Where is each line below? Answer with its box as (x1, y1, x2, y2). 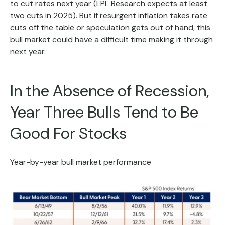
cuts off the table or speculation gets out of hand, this (10, 22, 210, 33)
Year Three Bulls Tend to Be (10, 101, 198, 123)
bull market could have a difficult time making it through (10, 34, 213, 45)
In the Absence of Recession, (10, 80, 209, 101)
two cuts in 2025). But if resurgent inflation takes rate (10, 10, 207, 21)
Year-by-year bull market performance (10, 157, 151, 167)
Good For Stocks (10, 123, 127, 144)
